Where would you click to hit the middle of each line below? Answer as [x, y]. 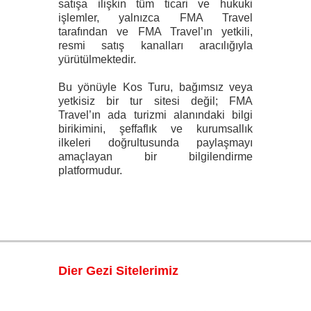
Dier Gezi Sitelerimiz [118, 271]
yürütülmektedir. [97, 59]
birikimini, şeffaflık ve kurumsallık [155, 129]
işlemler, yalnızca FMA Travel [155, 18]
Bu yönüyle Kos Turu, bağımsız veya [155, 87]
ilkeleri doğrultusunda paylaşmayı [155, 143]
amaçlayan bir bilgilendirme [155, 157]
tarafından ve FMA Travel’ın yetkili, [155, 32]
